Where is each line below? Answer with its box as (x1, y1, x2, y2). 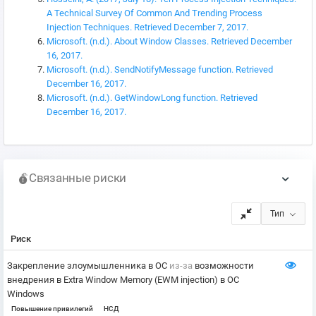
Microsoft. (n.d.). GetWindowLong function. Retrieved (47, 92, 257, 104)
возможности (193, 260, 254, 272)
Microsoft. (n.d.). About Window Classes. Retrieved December (47, 36, 292, 47)
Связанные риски (29, 170, 127, 185)
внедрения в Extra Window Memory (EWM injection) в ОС (7, 274, 239, 286)
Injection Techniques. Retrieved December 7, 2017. (47, 22, 248, 33)
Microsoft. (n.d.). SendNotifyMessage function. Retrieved (47, 64, 273, 75)
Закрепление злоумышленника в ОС (7, 260, 169, 272)
